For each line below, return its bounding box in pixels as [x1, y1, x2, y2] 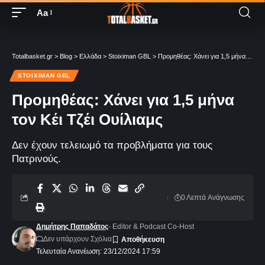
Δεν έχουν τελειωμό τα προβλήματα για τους [12, 140, 212, 151]
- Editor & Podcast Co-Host [108, 222, 194, 231]
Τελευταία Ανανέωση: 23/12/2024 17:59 [35, 247, 160, 256]
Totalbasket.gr [12, 53, 53, 60]
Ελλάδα [79, 53, 101, 60]
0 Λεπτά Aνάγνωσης [181, 193, 244, 202]
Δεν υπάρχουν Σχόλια [43, 235, 112, 243]
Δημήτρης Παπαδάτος [35, 222, 108, 231]
